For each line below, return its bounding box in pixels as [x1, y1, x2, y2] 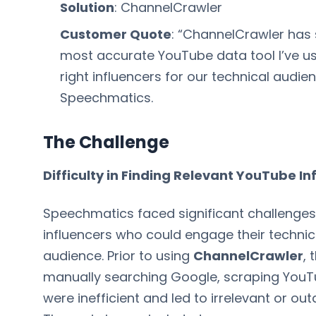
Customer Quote [60, 25, 172, 43]
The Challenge [43, 130, 170, 154]
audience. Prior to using [43, 247, 190, 265]
